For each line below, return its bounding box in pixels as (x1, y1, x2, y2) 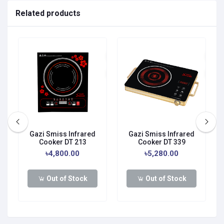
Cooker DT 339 (137, 138, 185, 146)
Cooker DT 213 (38, 138, 86, 146)
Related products (15, 8, 80, 18)
